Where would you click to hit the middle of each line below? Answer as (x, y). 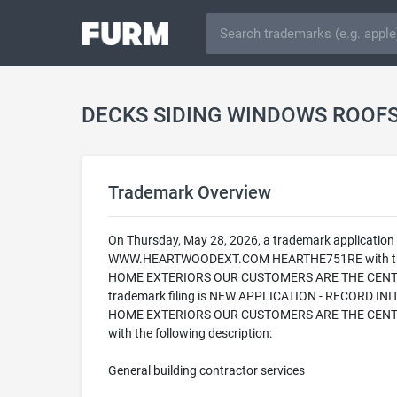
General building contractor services (206, 370)
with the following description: (190, 333)
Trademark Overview (190, 192)
